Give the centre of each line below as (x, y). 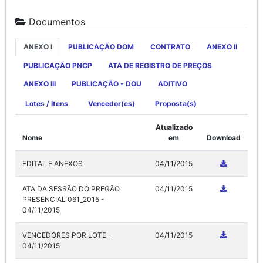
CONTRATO (170, 46)
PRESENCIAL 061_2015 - (63, 199)
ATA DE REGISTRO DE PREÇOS (160, 65)
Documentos (55, 21)
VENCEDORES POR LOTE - (67, 235)
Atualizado (174, 127)
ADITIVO (172, 84)
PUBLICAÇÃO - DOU (107, 84)
